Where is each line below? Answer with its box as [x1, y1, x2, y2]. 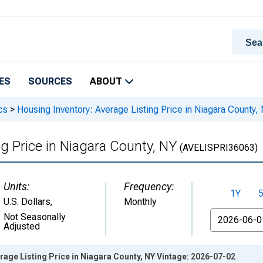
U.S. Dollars [4, 196, 50, 207]
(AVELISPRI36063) [177, 142, 258, 153]
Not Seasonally [4, 211, 66, 222]
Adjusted [4, 221, 40, 232]
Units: [4, 180, 29, 193]
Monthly [124, 196, 157, 207]
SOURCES [28, 76, 72, 87]
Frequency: [124, 180, 174, 193]
